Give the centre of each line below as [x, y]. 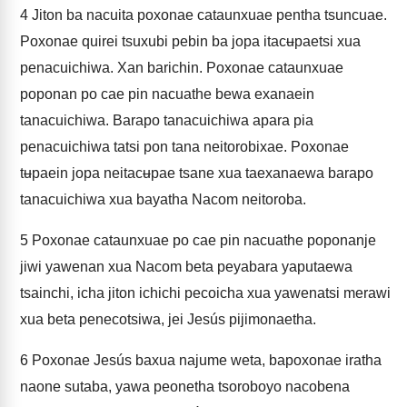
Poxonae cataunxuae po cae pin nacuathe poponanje [202, 240]
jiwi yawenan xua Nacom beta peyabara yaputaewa [186, 267]
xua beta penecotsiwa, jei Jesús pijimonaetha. [168, 319]
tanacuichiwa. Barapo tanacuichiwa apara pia [167, 120]
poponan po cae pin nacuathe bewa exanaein [167, 94]
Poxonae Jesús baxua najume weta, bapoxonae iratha [205, 360]
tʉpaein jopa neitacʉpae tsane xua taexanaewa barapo [197, 173]
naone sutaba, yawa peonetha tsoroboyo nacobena [185, 387]
